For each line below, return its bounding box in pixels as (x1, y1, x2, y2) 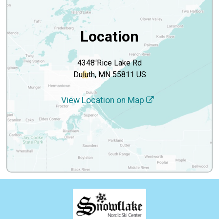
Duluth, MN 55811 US (73, 69, 146, 79)
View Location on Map (61, 95, 146, 105)
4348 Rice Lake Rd (77, 58, 142, 67)
